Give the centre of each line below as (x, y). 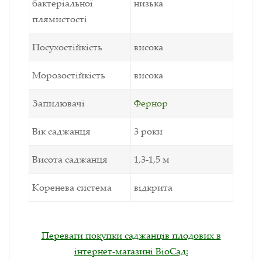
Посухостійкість (67, 47)
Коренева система (72, 187)
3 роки (148, 131)
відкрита (153, 187)
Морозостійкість (69, 75)
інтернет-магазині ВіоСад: (131, 251)
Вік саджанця (61, 131)
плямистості (61, 19)
